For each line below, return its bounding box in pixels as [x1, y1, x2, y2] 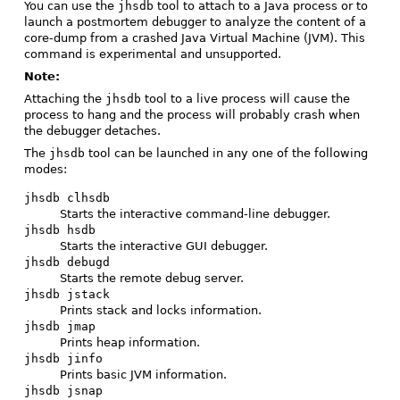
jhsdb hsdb [24, 222, 96, 237]
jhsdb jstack [24, 287, 110, 301]
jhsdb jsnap [24, 383, 103, 397]
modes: [24, 162, 67, 177]
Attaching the [24, 92, 105, 106]
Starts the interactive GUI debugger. [60, 238, 268, 253]
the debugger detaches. [24, 124, 161, 138]
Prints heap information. [60, 335, 200, 349]
